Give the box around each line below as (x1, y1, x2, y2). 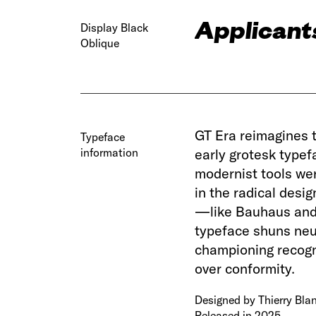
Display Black (80, 20, 149, 35)
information (80, 145, 139, 159)
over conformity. (195, 259, 296, 277)
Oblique (80, 35, 120, 50)
